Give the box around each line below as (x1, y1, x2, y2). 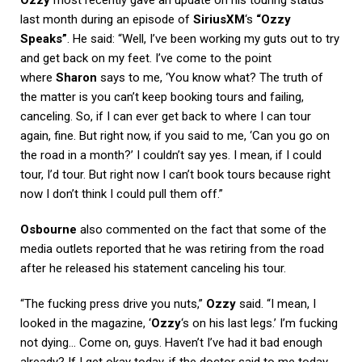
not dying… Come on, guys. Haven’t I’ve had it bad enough (20, 335, 322, 350)
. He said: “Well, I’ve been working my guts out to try (67, 31, 339, 46)
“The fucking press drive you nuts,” (20, 296, 206, 311)
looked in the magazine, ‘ (20, 315, 151, 330)
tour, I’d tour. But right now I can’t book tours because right (20, 166, 330, 182)
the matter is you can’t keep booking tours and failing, (20, 89, 304, 104)
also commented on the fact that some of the (77, 221, 326, 237)
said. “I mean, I (236, 296, 316, 311)
